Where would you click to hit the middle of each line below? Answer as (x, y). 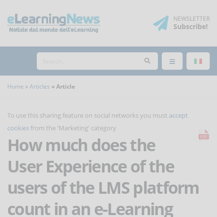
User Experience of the (91, 166)
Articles (39, 86)
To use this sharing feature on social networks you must (88, 115)
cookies (18, 128)
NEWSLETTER (192, 19)
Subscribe (190, 26)
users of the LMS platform (103, 187)
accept (178, 115)
